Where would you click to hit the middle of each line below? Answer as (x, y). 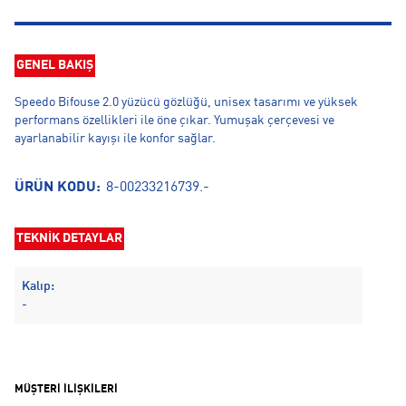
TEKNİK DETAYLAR (69, 238)
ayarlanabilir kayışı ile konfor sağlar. (115, 139)
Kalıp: (38, 286)
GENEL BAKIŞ (55, 65)
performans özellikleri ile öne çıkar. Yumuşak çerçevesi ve (174, 121)
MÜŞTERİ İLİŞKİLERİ (66, 390)
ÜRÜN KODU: (59, 188)
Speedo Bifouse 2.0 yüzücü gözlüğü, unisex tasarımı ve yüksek (186, 102)
